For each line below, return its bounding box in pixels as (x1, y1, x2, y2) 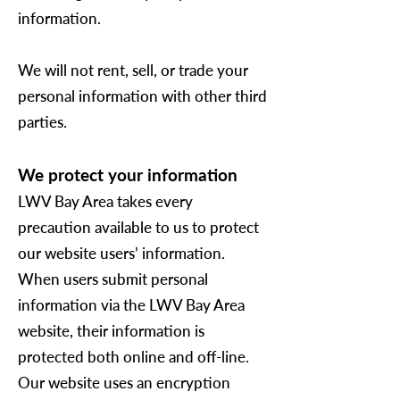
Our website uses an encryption (18, 373, 230, 392)
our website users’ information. (18, 244, 225, 262)
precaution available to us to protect (18, 218, 259, 237)
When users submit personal (18, 270, 208, 288)
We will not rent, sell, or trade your (18, 61, 248, 79)
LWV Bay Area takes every (18, 192, 193, 211)
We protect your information (18, 164, 237, 185)
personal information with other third (18, 87, 267, 105)
